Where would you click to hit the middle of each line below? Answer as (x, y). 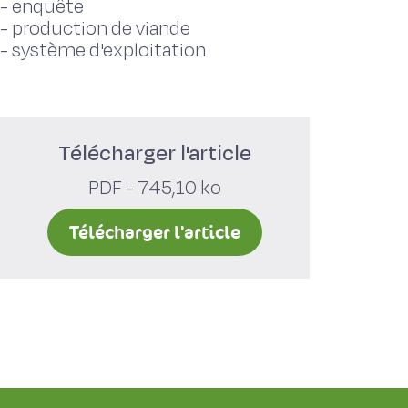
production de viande (101, 29)
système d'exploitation (109, 51)
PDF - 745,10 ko (155, 188)
